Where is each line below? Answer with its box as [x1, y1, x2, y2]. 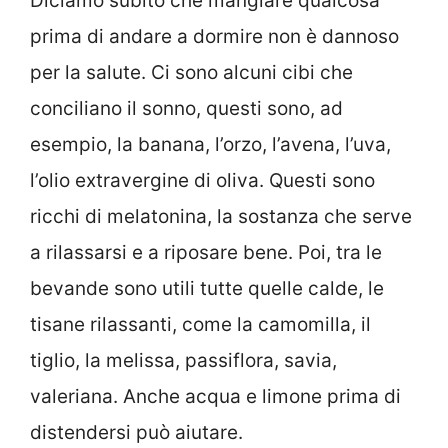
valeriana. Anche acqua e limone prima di [30, 385, 401, 409]
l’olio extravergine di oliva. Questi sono [30, 169, 375, 193]
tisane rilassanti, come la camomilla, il [30, 313, 371, 337]
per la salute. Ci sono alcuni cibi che [30, 61, 353, 85]
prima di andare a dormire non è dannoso [30, 25, 399, 49]
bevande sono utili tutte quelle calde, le [30, 277, 384, 301]
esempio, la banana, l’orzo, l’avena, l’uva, [30, 133, 391, 157]
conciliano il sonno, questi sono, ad [30, 97, 343, 121]
